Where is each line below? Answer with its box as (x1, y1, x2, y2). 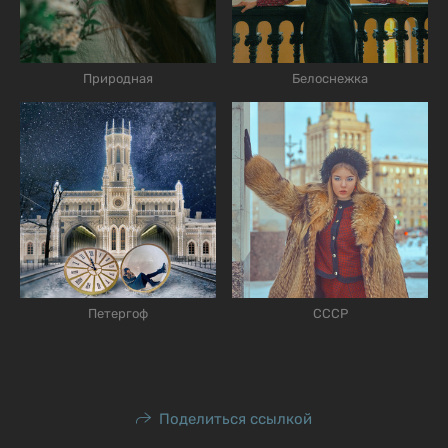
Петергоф (88, 305, 148, 321)
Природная (83, 70, 153, 86)
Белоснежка (292, 70, 368, 86)
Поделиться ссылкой (158, 409, 312, 428)
